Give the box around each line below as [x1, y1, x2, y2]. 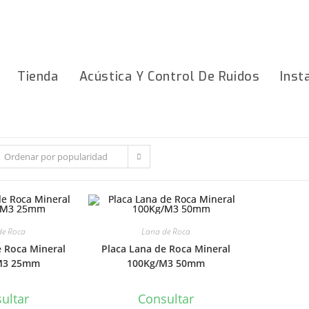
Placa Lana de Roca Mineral [101, 242, 231, 255]
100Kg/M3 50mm [127, 257, 206, 270]
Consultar [138, 290, 195, 307]
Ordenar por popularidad [4, 150, 108, 163]
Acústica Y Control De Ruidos [79, 68, 260, 85]
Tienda [17, 68, 59, 85]
